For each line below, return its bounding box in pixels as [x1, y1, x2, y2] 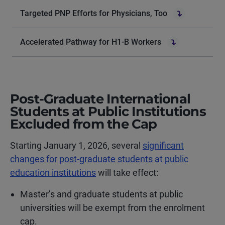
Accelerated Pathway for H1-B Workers [20, 37, 161, 47]
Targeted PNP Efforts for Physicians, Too [20, 9, 167, 18]
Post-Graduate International [10, 91, 191, 107]
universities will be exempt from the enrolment [20, 202, 205, 213]
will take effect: [96, 167, 158, 178]
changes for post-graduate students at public [10, 154, 188, 164]
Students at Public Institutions [10, 103, 206, 120]
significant [143, 140, 184, 151]
